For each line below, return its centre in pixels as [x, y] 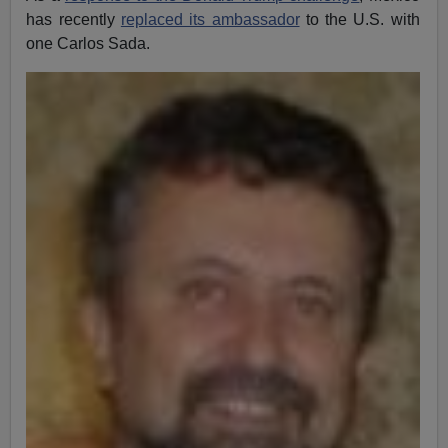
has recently [73, 19]
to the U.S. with [359, 19]
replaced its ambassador [210, 19]
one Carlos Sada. [88, 43]
